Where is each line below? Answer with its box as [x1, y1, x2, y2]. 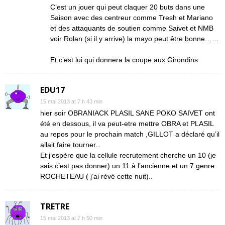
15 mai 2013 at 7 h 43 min [40, 98, 102, 104]
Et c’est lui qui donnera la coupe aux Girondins [50, 56, 198, 64]
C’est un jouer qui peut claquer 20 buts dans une [50, 3, 205, 11]
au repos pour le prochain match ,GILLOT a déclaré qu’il [40, 130, 219, 138]
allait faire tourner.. [40, 141, 99, 149]
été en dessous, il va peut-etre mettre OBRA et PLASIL [40, 120, 213, 128]
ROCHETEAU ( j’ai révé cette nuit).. [40, 172, 153, 180]
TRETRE [40, 201, 69, 212]
